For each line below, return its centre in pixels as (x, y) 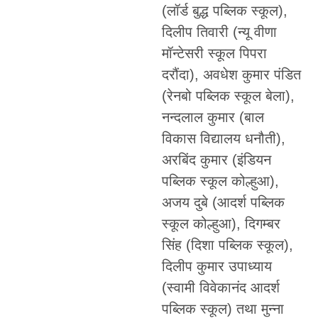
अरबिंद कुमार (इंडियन (216, 159)
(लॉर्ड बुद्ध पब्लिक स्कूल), (224, 10)
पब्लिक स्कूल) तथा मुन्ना (223, 308)
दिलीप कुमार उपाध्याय (216, 266)
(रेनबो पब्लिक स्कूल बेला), (228, 95)
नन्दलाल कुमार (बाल (213, 117)
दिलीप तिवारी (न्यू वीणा (219, 32)
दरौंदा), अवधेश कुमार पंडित (231, 74)
